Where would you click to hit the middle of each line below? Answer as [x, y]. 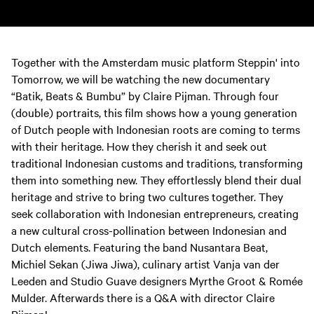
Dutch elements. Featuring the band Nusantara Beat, [139, 247]
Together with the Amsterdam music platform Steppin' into [156, 62]
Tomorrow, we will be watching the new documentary [141, 79]
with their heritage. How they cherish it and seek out [139, 146]
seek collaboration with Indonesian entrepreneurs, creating [155, 213]
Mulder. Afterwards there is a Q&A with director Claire [143, 298]
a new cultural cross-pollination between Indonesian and [149, 230]
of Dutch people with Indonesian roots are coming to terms [156, 129]
